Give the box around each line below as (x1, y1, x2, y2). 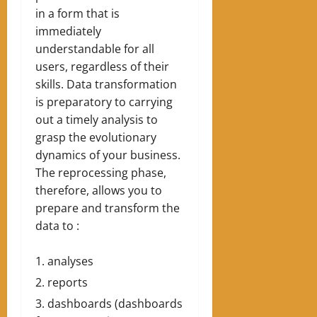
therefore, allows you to (35, 183, 162, 199)
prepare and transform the (35, 200, 180, 217)
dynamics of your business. (35, 147, 180, 163)
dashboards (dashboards (47, 296, 183, 312)
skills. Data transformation (35, 76, 177, 93)
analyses (47, 253, 93, 270)
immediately (35, 23, 101, 40)
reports (47, 275, 88, 291)
